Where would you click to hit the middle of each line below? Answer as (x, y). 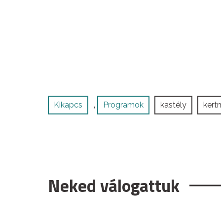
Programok (123, 105)
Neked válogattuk (114, 185)
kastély (173, 105)
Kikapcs (68, 105)
